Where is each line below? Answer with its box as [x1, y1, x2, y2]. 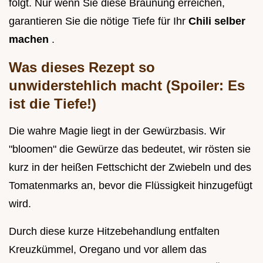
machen [9, 33, 52, 46]
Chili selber [188, 15, 245, 28]
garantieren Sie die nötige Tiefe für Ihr [9, 15, 188, 28]
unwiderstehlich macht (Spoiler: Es [9, 77, 245, 94]
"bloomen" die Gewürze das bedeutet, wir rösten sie [9, 143, 251, 156]
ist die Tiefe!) [9, 96, 96, 112]
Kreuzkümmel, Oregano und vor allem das [9, 244, 207, 256]
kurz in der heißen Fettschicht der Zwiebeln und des [9, 161, 251, 174]
